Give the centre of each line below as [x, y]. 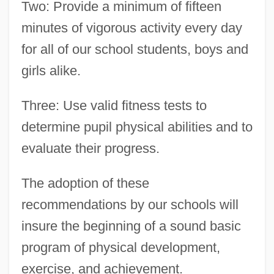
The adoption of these [85, 183]
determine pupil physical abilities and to [137, 127]
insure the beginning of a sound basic [131, 226]
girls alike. [51, 71]
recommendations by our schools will [130, 205]
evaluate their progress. [90, 149]
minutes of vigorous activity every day [131, 28]
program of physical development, [120, 248]
